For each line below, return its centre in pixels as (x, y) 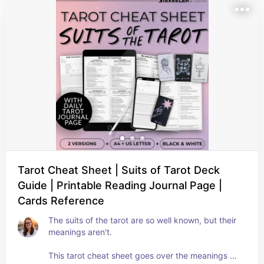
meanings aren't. (80, 232)
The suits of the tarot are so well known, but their (142, 220)
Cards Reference (61, 201)
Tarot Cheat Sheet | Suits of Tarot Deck (119, 170)
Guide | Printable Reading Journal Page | (120, 185)
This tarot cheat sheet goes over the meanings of (143, 255)
